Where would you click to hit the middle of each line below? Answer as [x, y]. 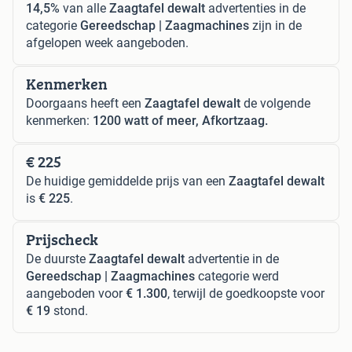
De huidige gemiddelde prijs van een [127, 181]
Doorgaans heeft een [85, 104]
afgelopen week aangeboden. [107, 43]
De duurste [57, 259]
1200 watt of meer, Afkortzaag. [180, 121]
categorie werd [237, 277]
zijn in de [275, 26]
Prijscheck [62, 240]
